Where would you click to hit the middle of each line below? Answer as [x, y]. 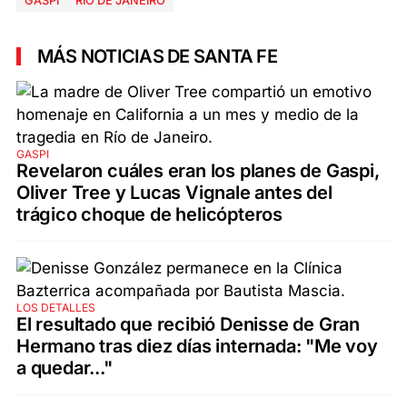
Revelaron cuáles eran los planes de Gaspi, [198, 170]
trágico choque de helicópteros [149, 214]
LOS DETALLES [56, 307]
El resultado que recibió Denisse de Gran [188, 324]
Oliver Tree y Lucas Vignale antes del [174, 192]
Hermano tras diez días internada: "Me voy [197, 346]
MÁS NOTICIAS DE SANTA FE [157, 56]
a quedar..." [65, 367]
